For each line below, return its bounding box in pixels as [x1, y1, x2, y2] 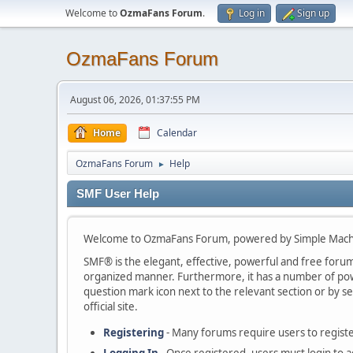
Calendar [157, 126, 197, 139]
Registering [103, 325, 164, 340]
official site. [84, 299, 138, 314]
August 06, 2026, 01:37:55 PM [70, 93, 200, 106]
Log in [239, 6, 265, 20]
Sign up [297, 6, 329, 20]
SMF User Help [76, 188, 159, 200]
